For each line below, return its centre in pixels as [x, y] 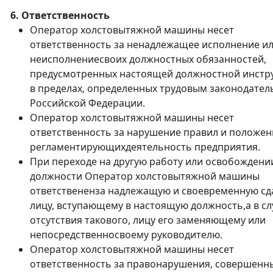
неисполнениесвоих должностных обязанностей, [148, 59]
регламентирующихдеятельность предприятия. [145, 147]
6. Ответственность [60, 15]
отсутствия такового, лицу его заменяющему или [148, 220]
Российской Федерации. [87, 103]
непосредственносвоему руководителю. [126, 235]
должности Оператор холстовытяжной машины [145, 176]
